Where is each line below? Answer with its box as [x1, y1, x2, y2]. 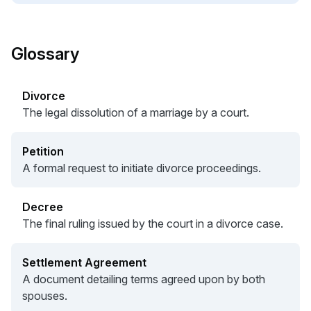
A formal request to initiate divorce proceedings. [22, 161, 261, 175]
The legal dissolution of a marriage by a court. [22, 106, 249, 119]
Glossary [11, 44, 79, 64]
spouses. [22, 289, 67, 303]
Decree [22, 200, 63, 214]
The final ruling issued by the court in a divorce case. [22, 217, 283, 230]
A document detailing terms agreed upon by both [22, 272, 265, 286]
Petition [22, 144, 64, 158]
